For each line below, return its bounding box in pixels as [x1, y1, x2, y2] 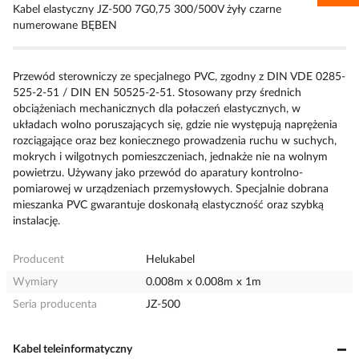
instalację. [13, 216, 60, 227]
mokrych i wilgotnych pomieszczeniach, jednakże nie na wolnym [13, 151, 328, 163]
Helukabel [146, 254, 196, 265]
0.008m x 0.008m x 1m [146, 276, 262, 288]
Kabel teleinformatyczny [13, 344, 132, 355]
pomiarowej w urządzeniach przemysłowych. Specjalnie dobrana [13, 184, 329, 195]
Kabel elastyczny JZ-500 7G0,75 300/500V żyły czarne [13, 4, 281, 15]
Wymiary [13, 276, 58, 288]
